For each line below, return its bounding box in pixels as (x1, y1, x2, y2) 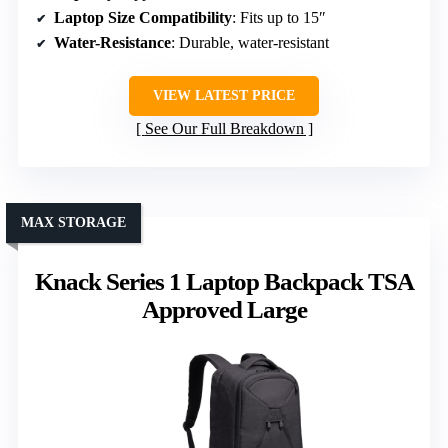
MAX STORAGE (21, 214, 126, 230)
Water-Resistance (54, 33, 171, 51)
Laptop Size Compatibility (54, 8, 232, 26)
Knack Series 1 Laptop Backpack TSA (34, 267, 414, 295)
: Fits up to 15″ (232, 8, 326, 26)
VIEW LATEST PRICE (153, 87, 295, 103)
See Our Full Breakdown (144, 119, 304, 137)
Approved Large (141, 295, 307, 323)
